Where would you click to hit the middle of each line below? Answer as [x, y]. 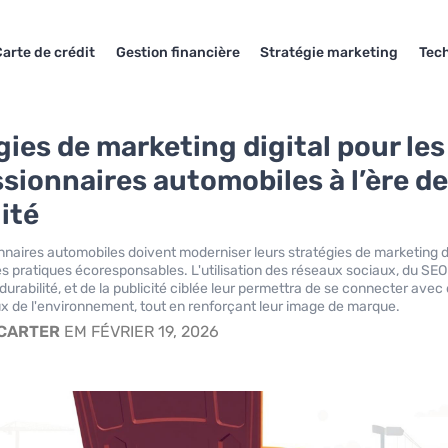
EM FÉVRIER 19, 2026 [140, 331]
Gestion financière [177, 52]
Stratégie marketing [329, 52]
